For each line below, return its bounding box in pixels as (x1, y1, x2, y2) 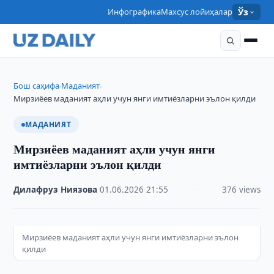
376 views (221, 184, 261, 195)
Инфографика (108, 6, 161, 17)
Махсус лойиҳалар (161, 6, 233, 17)
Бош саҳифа (13, 80, 60, 91)
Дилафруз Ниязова (13, 184, 98, 195)
